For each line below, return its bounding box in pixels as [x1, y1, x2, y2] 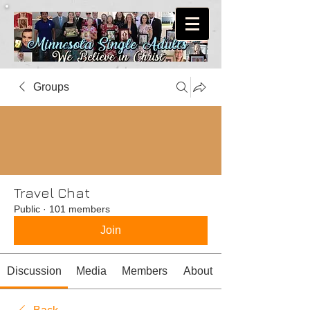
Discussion [6, 265, 62, 277]
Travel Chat [14, 185, 90, 201]
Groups [33, 81, 69, 93]
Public [14, 203, 40, 215]
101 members [49, 203, 110, 215]
